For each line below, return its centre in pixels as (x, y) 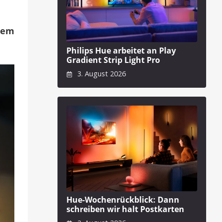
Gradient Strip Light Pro (113, 60)
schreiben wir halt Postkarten (125, 209)
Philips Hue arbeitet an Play (121, 50)
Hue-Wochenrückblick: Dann (123, 199)
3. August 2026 (100, 74)
